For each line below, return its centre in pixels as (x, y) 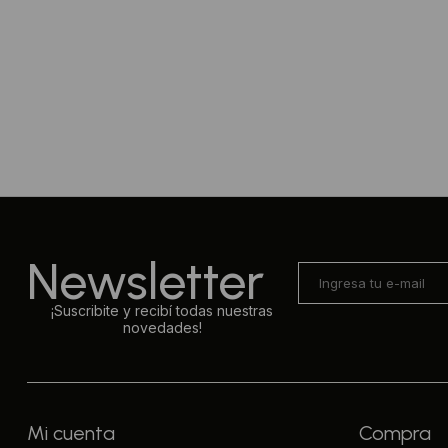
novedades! (162, 328)
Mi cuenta (70, 433)
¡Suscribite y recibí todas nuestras (162, 311)
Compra (395, 433)
